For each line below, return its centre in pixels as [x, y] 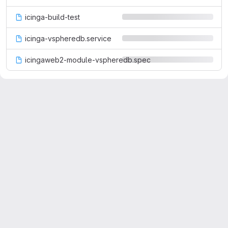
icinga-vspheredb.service [68, 38]
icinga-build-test [52, 17]
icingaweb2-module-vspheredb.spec [88, 60]
